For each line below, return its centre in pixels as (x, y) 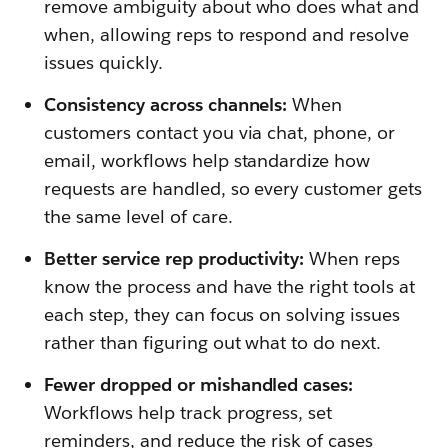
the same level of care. (138, 217)
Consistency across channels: (166, 105)
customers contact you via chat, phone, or (220, 133)
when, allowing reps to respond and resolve (227, 35)
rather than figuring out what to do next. (213, 343)
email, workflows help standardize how (207, 161)
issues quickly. (103, 63)
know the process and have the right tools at (230, 287)
